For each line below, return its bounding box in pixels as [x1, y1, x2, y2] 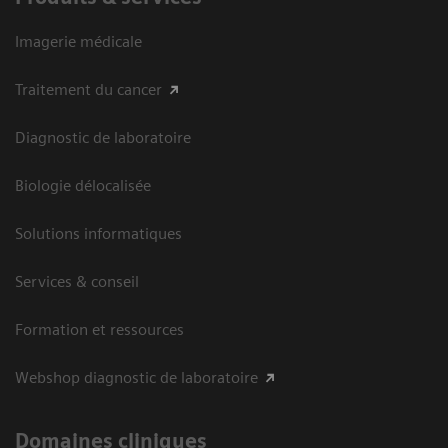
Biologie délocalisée [15, 175, 151, 195]
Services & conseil [15, 271, 139, 291]
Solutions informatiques [15, 223, 182, 243]
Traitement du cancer [15, 79, 162, 99]
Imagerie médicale [15, 31, 142, 51]
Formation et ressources [15, 319, 184, 339]
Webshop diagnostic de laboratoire [15, 367, 258, 387]
